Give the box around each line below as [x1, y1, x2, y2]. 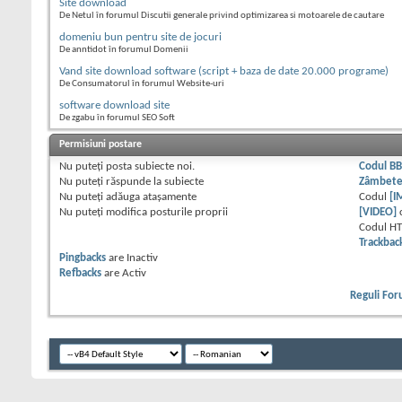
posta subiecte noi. [103, 160, 195, 172]
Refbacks [59, 267, 101, 279]
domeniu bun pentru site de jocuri [59, 31, 222, 43]
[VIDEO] [359, 205, 398, 218]
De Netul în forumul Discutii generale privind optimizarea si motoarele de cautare [59, 10, 384, 21]
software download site [59, 99, 170, 111]
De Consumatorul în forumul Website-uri [59, 78, 224, 89]
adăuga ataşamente [103, 190, 197, 203]
